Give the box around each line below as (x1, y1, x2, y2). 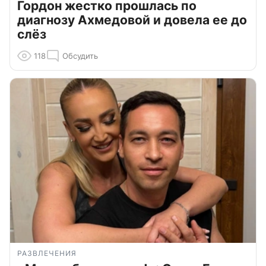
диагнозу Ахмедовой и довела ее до (17, 12, 247, 27)
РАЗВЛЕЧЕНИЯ (17, 248, 77, 258)
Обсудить (62, 50, 98, 61)
